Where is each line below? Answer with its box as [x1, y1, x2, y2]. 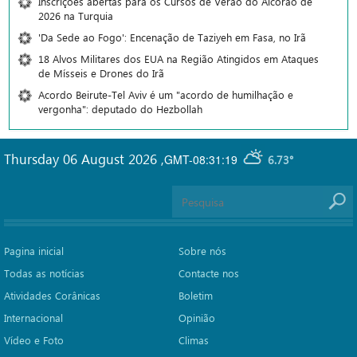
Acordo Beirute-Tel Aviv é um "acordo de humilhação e [38, 88, 293, 102]
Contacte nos [178, 266, 239, 280]
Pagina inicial [4, 244, 64, 258]
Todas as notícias [4, 266, 84, 280]
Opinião [178, 311, 215, 325]
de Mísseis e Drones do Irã [38, 66, 164, 80]
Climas [178, 333, 209, 347]
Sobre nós [178, 244, 226, 258]
